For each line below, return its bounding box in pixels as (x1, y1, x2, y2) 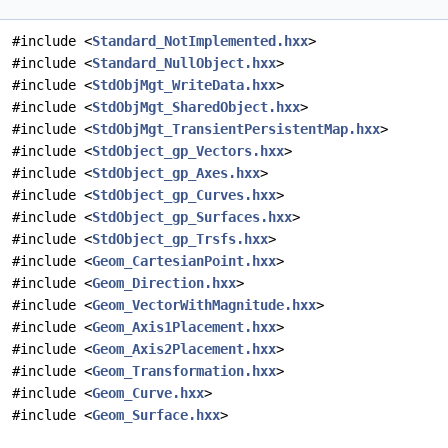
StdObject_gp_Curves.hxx (92, 187, 276, 204)
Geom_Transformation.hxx (92, 363, 276, 380)
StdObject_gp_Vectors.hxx (92, 143, 284, 160)
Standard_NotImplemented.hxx (92, 33, 308, 50)
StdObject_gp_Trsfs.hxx (92, 231, 268, 248)
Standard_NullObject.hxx (92, 55, 276, 72)
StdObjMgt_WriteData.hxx (92, 77, 276, 94)
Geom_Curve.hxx (92, 385, 204, 402)
